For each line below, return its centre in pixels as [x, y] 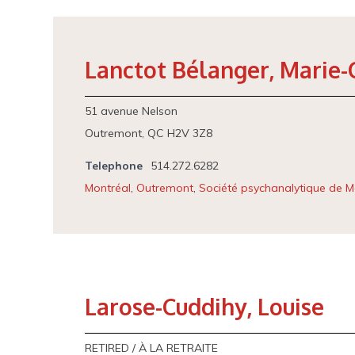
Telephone [114, 166]
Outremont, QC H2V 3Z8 [149, 133]
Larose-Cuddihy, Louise [205, 307]
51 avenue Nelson [132, 111]
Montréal [108, 188]
